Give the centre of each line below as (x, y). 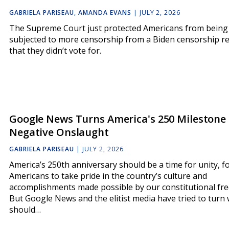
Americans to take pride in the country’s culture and (108, 176)
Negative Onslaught (59, 132)
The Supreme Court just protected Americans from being (119, 28)
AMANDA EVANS (105, 13)
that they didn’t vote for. (55, 51)
